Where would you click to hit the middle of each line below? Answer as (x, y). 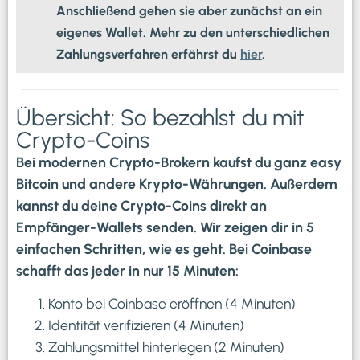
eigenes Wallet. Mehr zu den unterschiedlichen (193, 32)
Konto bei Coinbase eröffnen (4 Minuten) (172, 303)
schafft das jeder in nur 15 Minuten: (127, 270)
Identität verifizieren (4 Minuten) (146, 325)
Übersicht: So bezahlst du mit (160, 117)
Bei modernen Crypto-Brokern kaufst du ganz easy (179, 162)
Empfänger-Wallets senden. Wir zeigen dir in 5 (165, 227)
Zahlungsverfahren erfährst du (148, 54)
